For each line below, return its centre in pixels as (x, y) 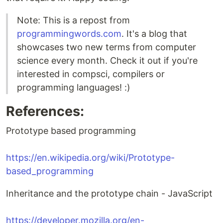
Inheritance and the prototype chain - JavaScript (109, 193)
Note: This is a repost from (73, 20)
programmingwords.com (69, 34)
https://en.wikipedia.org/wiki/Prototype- (90, 158)
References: (45, 111)
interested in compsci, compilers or (91, 74)
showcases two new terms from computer (107, 47)
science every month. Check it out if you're (107, 60)
